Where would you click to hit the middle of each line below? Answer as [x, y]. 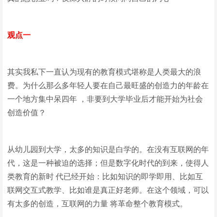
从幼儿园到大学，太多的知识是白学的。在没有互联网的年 [108, 149]
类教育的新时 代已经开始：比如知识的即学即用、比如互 [105, 177]
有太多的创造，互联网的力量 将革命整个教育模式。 [98, 204]
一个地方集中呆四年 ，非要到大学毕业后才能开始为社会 [105, 99]
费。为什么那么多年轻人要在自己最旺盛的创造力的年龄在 [108, 85]
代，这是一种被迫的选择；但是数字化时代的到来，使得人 [108, 163]
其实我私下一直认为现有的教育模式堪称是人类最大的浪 [104, 72]
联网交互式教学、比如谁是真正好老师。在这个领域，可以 [108, 190]
